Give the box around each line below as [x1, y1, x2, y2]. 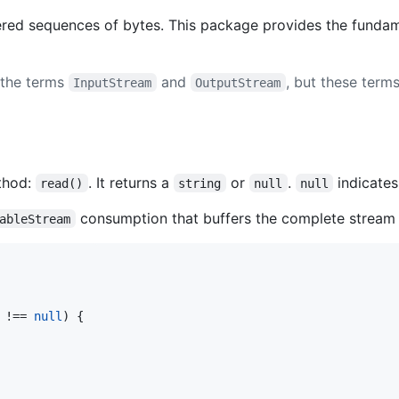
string [178, 175, 222, 191]
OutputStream [195, 75, 281, 90]
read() [40, 175, 84, 191]
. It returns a [87, 173, 174, 191]
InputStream [73, 75, 152, 90]
